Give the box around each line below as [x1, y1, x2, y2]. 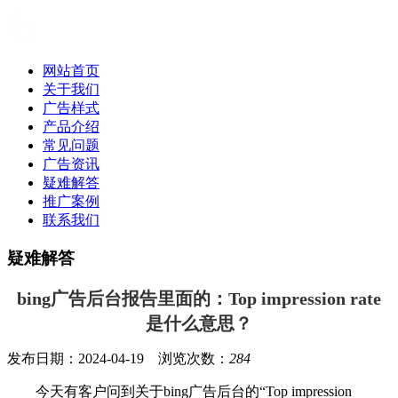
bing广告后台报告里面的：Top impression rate [17, 289, 381, 309]
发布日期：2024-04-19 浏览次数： [7, 351, 229, 367]
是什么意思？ [146, 314, 252, 334]
